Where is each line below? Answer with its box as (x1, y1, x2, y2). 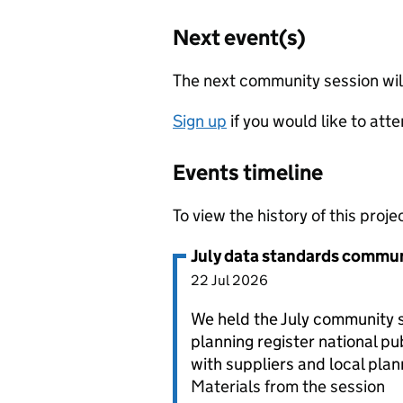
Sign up (173, 111, 227, 131)
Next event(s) (173, 24, 306, 50)
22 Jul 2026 (191, 272, 268, 289)
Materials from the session (191, 376, 385, 397)
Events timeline (173, 159, 323, 185)
